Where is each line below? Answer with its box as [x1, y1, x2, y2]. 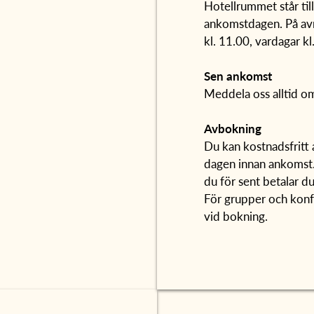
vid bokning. [204, 207, 268, 225]
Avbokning [204, 120, 262, 137]
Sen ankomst [204, 67, 273, 85]
